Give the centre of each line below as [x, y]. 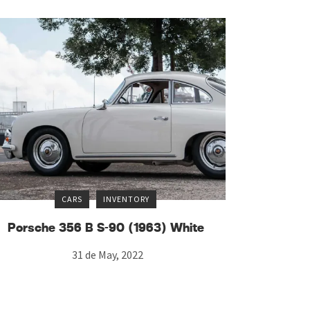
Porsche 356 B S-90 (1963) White [106, 229]
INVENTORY [127, 199]
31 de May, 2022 [107, 255]
